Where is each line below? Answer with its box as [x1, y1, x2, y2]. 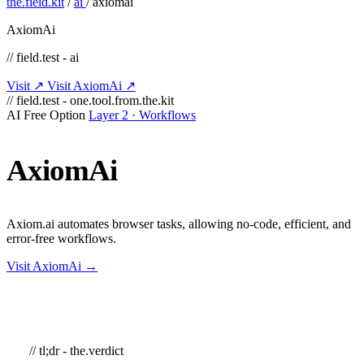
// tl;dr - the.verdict [29, 344, 123, 358]
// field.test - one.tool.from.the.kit [6, 93, 174, 107]
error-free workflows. [6, 232, 116, 246]
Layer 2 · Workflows [89, 107, 196, 122]
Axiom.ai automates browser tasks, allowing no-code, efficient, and [6, 217, 351, 232]
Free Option [24, 107, 85, 122]
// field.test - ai [6, 50, 79, 64]
